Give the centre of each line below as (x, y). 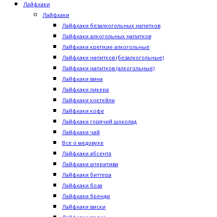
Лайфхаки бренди (86, 196)
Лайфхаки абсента (87, 153)
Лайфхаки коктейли (88, 100)
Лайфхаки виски (84, 207)
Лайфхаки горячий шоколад (99, 121)
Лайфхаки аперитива (90, 164)
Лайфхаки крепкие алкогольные (106, 47)
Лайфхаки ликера (85, 89)
